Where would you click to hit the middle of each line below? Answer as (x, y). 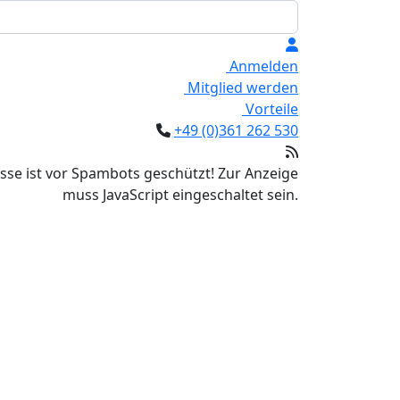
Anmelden (262, 66)
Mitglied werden (241, 87)
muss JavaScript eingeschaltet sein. (180, 195)
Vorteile (270, 109)
